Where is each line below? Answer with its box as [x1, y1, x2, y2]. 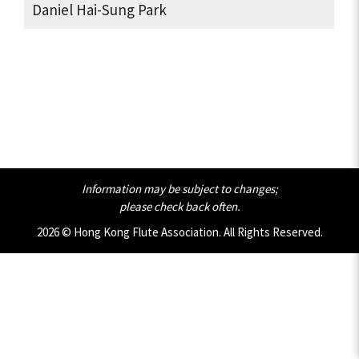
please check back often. [119, 199, 240, 214]
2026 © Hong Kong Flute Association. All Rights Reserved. [36, 224, 323, 240]
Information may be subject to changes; [81, 181, 278, 196]
